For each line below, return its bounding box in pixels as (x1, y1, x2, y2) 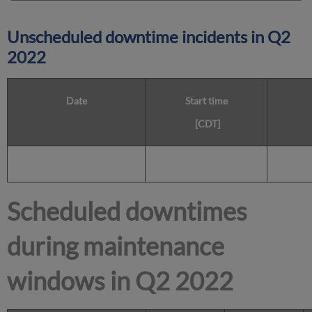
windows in (7, 265, 136, 297)
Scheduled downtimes (7, 196, 248, 227)
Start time (185, 95, 228, 107)
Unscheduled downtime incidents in (7, 26, 265, 47)
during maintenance (7, 231, 225, 262)
